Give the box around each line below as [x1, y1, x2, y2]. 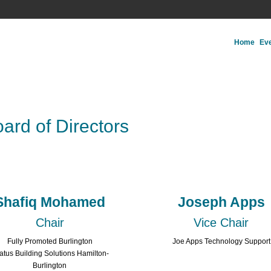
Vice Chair [194, 215, 249, 229]
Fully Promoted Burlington [7, 237, 93, 246]
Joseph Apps [177, 194, 265, 210]
